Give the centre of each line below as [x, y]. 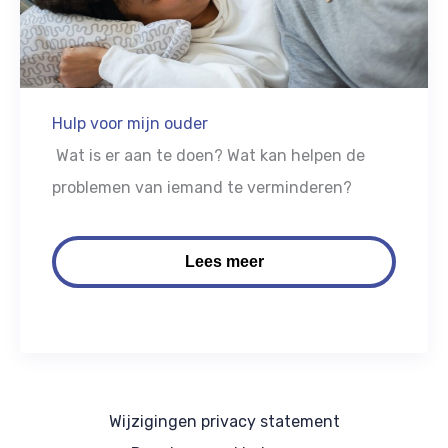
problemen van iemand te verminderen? [202, 188]
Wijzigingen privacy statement [224, 421]
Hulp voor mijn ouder [130, 124]
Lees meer [224, 262]
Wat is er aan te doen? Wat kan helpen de [208, 156]
